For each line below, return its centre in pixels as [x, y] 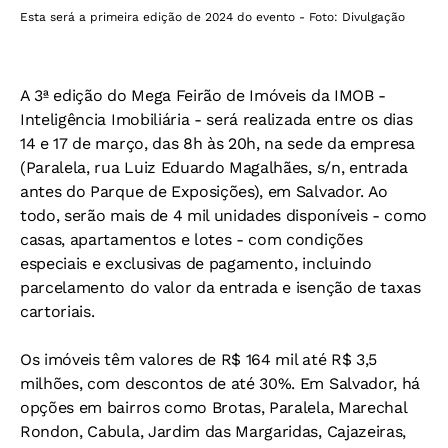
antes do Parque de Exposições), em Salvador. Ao [204, 192]
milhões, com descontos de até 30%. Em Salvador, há [220, 384]
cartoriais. [57, 312]
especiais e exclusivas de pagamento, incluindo [196, 264]
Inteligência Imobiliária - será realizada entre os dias [216, 120]
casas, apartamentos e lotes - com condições [191, 240]
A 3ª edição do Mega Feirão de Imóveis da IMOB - [203, 96]
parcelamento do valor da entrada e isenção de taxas [220, 288]
